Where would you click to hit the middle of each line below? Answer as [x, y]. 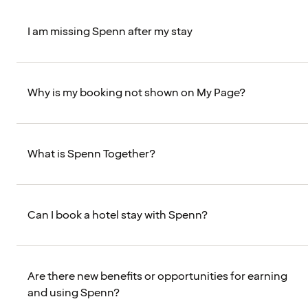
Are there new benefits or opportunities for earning [157, 277]
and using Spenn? [74, 293]
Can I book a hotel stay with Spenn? [118, 216]
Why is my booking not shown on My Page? [136, 93]
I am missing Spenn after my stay [110, 32]
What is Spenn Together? [91, 154]
